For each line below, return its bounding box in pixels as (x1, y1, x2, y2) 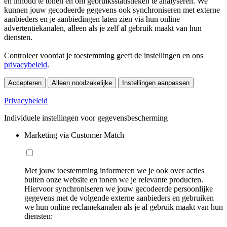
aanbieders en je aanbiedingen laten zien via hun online (4, 14, 180, 23)
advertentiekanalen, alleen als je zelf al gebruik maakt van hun (4, 23, 202, 32)
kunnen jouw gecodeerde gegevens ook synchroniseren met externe (4, 5, 220, 14)
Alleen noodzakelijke (52, 79, 112, 87)
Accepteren (8, 79, 42, 87)
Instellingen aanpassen (122, 79, 190, 87)
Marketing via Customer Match (24, 130, 124, 139)
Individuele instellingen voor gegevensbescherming (4, 113, 168, 122)
